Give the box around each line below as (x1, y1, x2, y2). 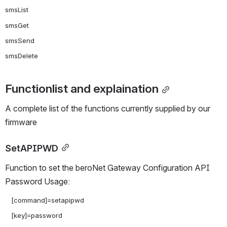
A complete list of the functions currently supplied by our (5, 103, 210, 113)
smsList (5, 6, 28, 14)
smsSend (5, 36, 34, 45)
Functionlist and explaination (5, 81, 159, 96)
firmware (5, 117, 37, 127)
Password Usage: (5, 176, 70, 186)
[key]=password (5, 211, 11, 219)
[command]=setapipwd (5, 196, 11, 204)
